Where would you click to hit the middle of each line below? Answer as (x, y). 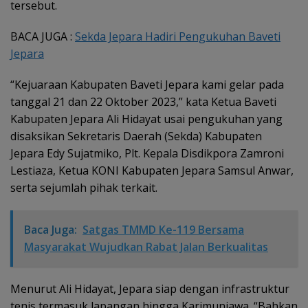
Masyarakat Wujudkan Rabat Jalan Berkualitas (146, 246)
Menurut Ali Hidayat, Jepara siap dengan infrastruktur (150, 288)
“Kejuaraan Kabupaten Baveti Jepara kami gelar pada (147, 84)
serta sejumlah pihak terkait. (84, 187)
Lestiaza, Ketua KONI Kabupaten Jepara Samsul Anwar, (152, 170)
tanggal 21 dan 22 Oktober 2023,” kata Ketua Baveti (143, 101)
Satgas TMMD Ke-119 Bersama (163, 229)
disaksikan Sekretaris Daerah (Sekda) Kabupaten (136, 136)
